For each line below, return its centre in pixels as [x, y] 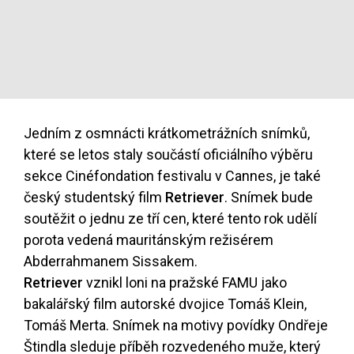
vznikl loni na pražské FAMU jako [185, 283]
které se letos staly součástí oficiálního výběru [168, 155]
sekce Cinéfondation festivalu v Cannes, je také [172, 176]
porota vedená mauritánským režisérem [149, 240]
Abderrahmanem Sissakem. [111, 262]
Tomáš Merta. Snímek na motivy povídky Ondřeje [176, 326]
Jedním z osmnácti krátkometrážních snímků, [167, 134]
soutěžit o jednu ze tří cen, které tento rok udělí [170, 219]
